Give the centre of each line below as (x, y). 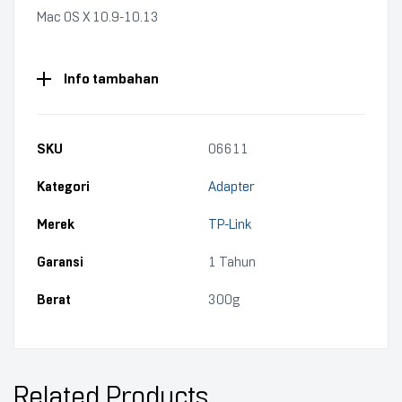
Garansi (60, 262)
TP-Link (230, 224)
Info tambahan (111, 79)
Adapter (232, 187)
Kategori (63, 187)
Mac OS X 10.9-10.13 (98, 17)
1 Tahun (232, 262)
